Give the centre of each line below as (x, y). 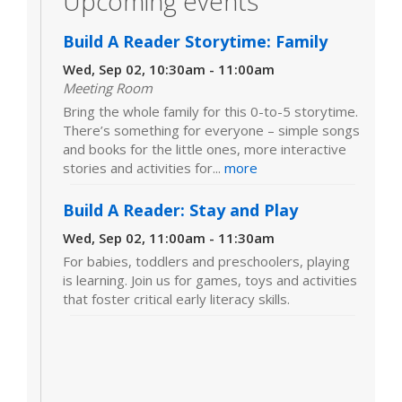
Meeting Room (108, 87)
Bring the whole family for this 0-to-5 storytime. (210, 111)
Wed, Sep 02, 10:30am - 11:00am (169, 69)
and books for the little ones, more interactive (205, 149)
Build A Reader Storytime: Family (195, 41)
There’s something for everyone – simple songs (211, 130)
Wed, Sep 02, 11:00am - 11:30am (169, 237)
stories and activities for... (144, 167)
